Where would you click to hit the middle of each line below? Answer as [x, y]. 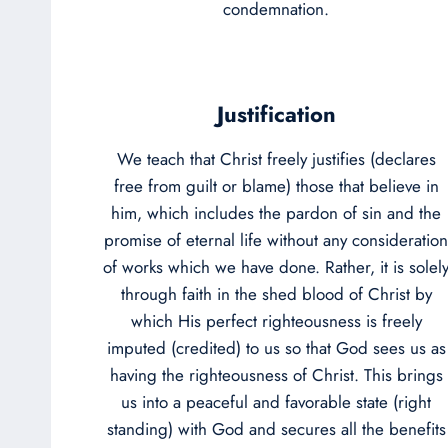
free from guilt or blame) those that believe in [276, 185]
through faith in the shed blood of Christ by [276, 293]
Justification [276, 113]
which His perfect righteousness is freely [276, 320]
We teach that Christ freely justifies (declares [276, 158]
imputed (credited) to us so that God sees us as [276, 347]
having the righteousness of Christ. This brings [276, 374]
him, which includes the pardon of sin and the [276, 212]
